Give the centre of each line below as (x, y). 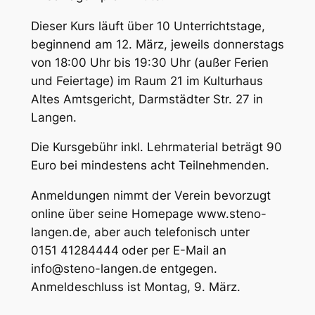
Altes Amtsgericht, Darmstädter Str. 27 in (147, 99)
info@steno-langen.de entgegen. (124, 269)
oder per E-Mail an (174, 251)
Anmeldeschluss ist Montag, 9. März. (135, 287)
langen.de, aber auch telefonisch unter (140, 232)
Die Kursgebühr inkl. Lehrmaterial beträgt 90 (156, 147)
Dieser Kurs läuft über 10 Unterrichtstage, (148, 26)
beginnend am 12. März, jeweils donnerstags (157, 44)
